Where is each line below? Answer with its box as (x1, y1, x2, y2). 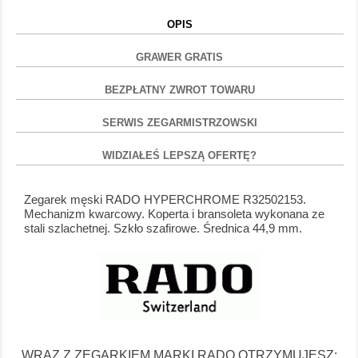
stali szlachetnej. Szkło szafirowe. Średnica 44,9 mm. (24, 221, 302, 236)
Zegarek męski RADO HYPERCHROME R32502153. (24, 193, 306, 207)
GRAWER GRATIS (136, 51, 224, 64)
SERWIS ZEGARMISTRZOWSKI (101, 117, 257, 129)
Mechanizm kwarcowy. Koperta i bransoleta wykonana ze (24, 207, 324, 221)
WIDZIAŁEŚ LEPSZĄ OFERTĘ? (102, 149, 257, 162)
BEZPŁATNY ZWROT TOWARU (104, 84, 255, 97)
